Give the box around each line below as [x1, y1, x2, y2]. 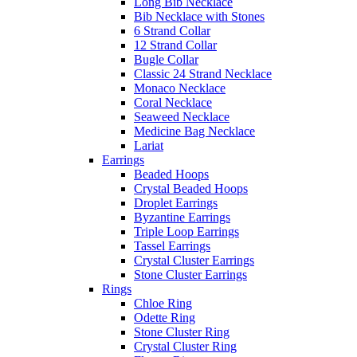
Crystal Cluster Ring [134, 339, 237, 354]
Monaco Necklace [134, 81, 226, 96]
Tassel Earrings [134, 239, 210, 253]
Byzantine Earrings [134, 210, 230, 225]
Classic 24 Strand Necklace [134, 67, 272, 81]
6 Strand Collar [134, 24, 210, 38]
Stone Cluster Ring [134, 325, 229, 339]
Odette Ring [134, 311, 195, 325]
